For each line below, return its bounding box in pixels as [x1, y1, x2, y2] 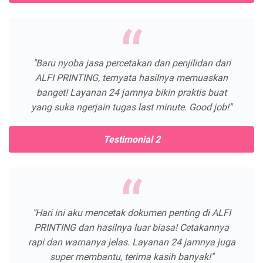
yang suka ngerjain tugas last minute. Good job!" [31, 101, 232, 113]
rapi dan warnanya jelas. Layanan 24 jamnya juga [28, 237, 235, 248]
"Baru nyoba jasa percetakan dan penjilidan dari [32, 57, 231, 69]
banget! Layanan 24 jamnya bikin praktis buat [36, 86, 227, 98]
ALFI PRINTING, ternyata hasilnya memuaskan [35, 72, 228, 83]
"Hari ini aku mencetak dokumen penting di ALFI [32, 207, 231, 219]
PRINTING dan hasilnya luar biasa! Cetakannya [34, 222, 229, 234]
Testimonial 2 [103, 133, 160, 145]
